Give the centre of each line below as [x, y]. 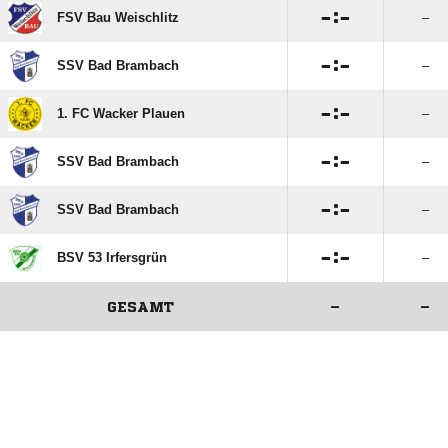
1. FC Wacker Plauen [121, 113]
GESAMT [140, 307]
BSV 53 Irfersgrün [112, 257]
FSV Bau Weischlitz [118, 17]
